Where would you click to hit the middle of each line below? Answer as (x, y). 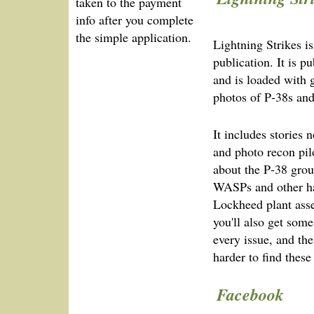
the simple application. (134, 37)
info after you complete (135, 19)
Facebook (250, 294)
